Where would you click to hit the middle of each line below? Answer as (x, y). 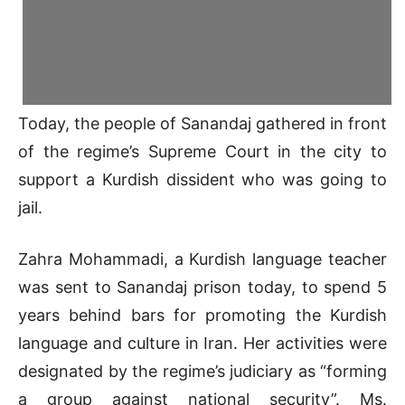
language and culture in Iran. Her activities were (202, 344)
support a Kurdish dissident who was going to (202, 180)
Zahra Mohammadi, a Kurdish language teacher (202, 259)
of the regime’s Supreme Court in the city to (202, 152)
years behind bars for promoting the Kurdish (202, 316)
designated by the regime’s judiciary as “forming (202, 372)
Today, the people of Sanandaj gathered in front (202, 124)
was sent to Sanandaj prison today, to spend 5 (202, 287)
